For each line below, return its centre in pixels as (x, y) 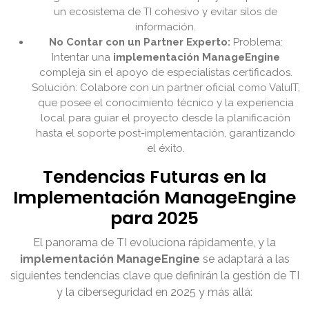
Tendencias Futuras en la (154, 177)
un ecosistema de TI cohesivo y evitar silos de (166, 12)
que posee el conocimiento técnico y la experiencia (166, 103)
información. (166, 27)
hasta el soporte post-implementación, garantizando (166, 133)
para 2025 (154, 219)
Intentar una (82, 58)
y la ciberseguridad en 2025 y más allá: (154, 292)
